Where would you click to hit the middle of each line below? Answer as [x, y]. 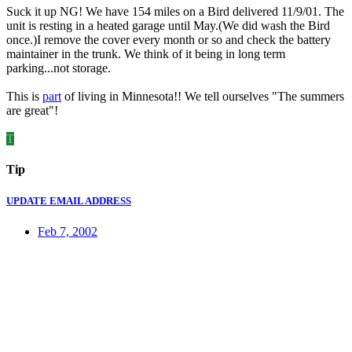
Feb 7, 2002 [68, 231]
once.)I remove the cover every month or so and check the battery [169, 40]
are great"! [32, 111]
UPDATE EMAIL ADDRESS [69, 200]
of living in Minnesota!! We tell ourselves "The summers [203, 97]
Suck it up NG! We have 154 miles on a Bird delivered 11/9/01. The [175, 12]
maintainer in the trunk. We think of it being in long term [146, 54]
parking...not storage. [59, 68]
